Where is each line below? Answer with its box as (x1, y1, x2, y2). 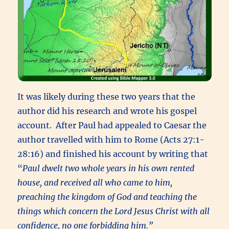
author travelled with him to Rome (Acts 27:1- (17, 134, 205, 145)
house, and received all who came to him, (17, 177, 173, 188)
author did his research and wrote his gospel (17, 105, 197, 116)
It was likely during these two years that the (17, 91, 196, 102)
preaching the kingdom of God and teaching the (17, 191, 197, 202)
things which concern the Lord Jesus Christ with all (17, 205, 210, 216)
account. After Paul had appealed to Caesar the (17, 120, 207, 130)
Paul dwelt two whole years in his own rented (22, 163, 195, 173)
